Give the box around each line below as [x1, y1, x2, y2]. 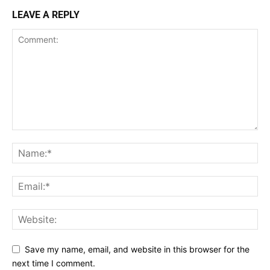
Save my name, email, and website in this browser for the [25, 244, 250, 255]
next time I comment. [12, 257, 95, 268]
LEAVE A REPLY [12, 8, 80, 20]
